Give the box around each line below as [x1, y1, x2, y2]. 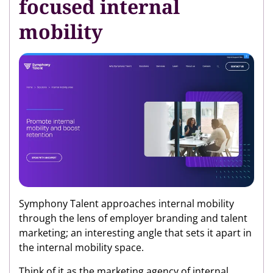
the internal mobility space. [19, 241, 144, 255]
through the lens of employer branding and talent [19, 211, 247, 225]
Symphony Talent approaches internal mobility [19, 197, 234, 211]
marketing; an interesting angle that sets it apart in [19, 226, 252, 240]
